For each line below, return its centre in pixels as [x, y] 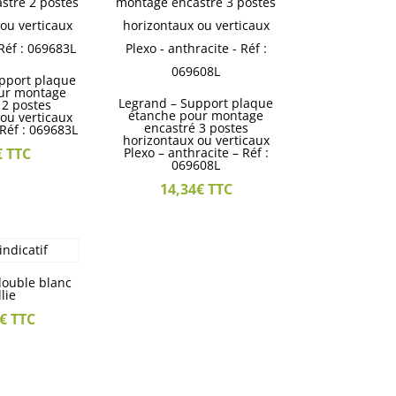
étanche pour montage [196, 116]
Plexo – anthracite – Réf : [196, 153]
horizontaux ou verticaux [196, 141]
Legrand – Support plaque [196, 103]
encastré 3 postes [196, 128]
